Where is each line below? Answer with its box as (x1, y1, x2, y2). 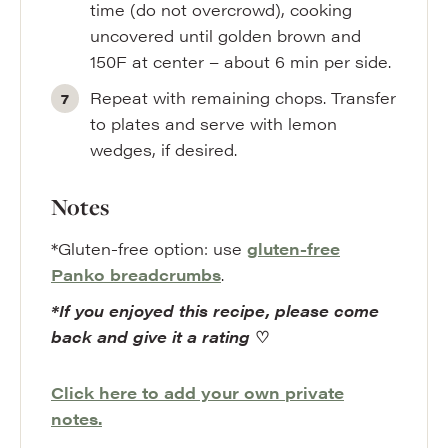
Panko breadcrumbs (51, 263, 221, 286)
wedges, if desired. (90, 138, 238, 161)
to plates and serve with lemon (90, 112, 338, 135)
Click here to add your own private (51, 381, 344, 404)
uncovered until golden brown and (90, 24, 362, 47)
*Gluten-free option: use (51, 237, 247, 260)
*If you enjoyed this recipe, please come (51, 299, 379, 322)
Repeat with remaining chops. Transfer (90, 86, 397, 109)
